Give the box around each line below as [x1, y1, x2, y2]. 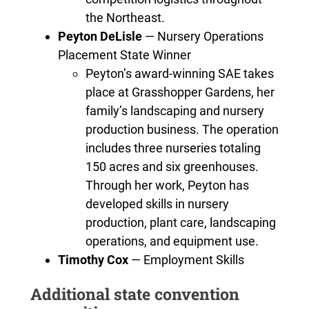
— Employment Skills [128, 252, 244, 267]
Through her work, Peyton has [85, 177, 249, 192]
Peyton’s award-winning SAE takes [85, 66, 274, 81]
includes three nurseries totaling [85, 140, 261, 155]
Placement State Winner [57, 47, 191, 62]
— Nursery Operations [141, 28, 263, 43]
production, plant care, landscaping [85, 215, 276, 230]
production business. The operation [85, 121, 279, 137]
